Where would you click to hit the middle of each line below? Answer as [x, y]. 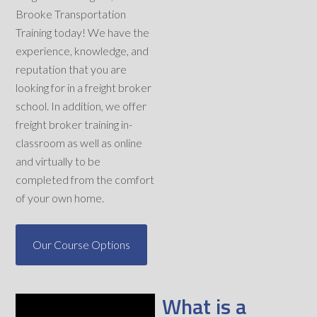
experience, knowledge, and [82, 51]
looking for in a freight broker [84, 88]
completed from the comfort [85, 180]
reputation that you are [71, 69]
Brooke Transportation [71, 14]
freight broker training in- [74, 125]
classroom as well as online [79, 143]
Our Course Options [82, 245]
